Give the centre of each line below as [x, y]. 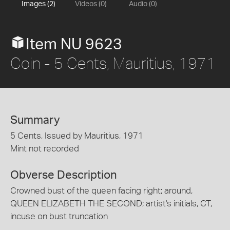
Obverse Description [64, 175]
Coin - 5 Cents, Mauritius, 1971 [113, 63]
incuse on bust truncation [59, 216]
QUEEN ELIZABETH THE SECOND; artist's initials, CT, [111, 203]
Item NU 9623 [74, 45]
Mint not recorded [45, 149]
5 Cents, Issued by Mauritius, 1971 [77, 136]
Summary [35, 120]
